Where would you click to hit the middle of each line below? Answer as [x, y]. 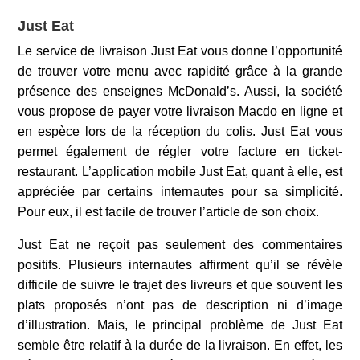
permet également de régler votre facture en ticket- [180, 151]
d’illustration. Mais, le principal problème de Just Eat [180, 325]
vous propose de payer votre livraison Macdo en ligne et [180, 111]
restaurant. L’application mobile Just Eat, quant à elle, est [180, 171]
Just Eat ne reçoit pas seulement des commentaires [180, 244]
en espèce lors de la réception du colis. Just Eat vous [180, 131]
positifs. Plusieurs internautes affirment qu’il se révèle [180, 264]
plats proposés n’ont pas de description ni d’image [180, 305]
